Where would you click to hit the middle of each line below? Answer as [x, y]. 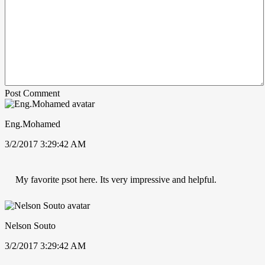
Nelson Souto [30, 225]
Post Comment [32, 93]
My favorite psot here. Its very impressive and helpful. [116, 179]
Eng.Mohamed [33, 124]
